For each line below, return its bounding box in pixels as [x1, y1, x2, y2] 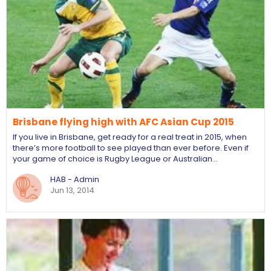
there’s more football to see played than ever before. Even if [13, 142, 249, 154]
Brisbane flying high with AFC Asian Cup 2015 [13, 116, 234, 128]
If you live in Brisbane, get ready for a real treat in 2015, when [13, 131, 247, 143]
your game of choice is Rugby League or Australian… [13, 153, 218, 165]
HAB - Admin [50, 174, 99, 185]
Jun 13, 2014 [50, 184, 94, 196]
